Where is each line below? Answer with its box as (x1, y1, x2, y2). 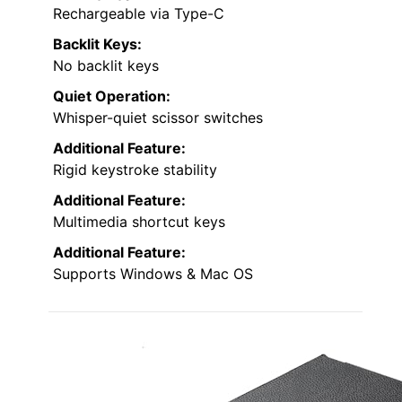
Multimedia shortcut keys (53, 212, 225, 231)
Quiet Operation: (53, 86, 170, 105)
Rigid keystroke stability (53, 160, 217, 179)
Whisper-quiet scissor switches (53, 108, 263, 127)
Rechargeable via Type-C (53, 4, 224, 22)
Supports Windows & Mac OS (53, 264, 253, 283)
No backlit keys (53, 56, 159, 74)
